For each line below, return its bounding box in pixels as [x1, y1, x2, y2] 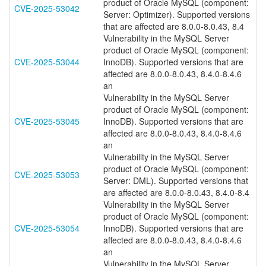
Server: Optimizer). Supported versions [103, 8, 250, 20]
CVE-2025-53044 [14, 56, 80, 68]
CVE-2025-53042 [14, 2, 80, 14]
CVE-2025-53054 [14, 222, 80, 234]
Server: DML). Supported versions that [103, 175, 248, 186]
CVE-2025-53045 [14, 115, 80, 127]
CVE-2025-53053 [14, 169, 80, 180]
